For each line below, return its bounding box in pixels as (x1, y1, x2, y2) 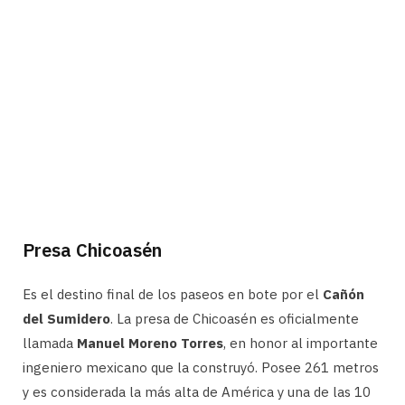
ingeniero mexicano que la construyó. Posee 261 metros (23, 359, 379, 377)
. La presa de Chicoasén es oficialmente (110, 310, 359, 328)
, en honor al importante (223, 334, 378, 353)
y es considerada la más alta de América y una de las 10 (23, 383, 371, 401)
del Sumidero (23, 310, 110, 328)
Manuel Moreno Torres (77, 334, 223, 353)
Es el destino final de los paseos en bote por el (23, 286, 323, 304)
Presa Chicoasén (23, 238, 162, 263)
